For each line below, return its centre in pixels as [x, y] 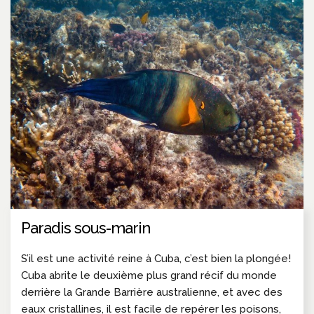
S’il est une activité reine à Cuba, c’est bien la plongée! [156, 259]
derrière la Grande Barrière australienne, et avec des [152, 293]
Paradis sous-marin [86, 228]
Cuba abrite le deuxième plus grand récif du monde [149, 276]
